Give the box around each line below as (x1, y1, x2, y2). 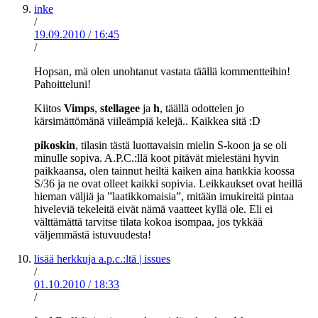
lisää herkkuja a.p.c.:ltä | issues (34, 253, 170, 265)
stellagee (100, 102, 140, 115)
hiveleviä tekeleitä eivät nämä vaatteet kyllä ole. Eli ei (34, 203, 273, 216)
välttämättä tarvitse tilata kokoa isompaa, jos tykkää (34, 216, 263, 229)
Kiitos (34, 102, 64, 115)
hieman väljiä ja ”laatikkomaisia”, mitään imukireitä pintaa (34, 190, 294, 203)
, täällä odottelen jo (160, 102, 244, 115)
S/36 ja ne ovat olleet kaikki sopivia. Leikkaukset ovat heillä (34, 177, 302, 190)
